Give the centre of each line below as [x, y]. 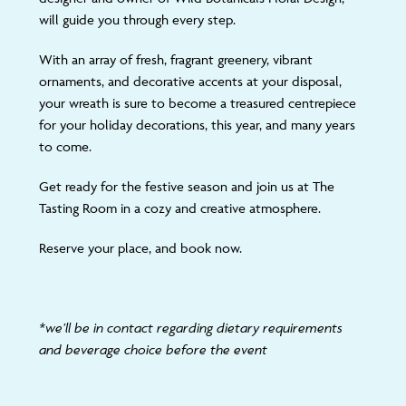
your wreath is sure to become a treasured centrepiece [197, 103]
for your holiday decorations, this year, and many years [197, 125]
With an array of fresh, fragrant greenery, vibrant [175, 59]
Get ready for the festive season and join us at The [186, 186]
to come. [65, 146]
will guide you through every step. [137, 19]
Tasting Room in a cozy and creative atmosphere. [179, 208]
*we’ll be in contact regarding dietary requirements [190, 328]
